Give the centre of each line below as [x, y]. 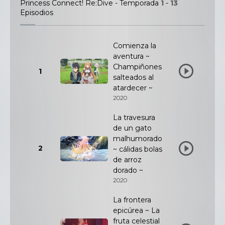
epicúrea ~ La [136, 210]
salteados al [133, 77]
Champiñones [137, 67]
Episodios [37, 13]
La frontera [132, 200]
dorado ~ [128, 170]
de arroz [127, 160]
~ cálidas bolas [138, 149]
